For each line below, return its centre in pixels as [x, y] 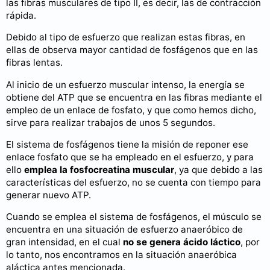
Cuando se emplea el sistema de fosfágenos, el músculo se [134, 217]
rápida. [21, 16]
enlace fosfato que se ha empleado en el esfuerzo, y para [130, 157]
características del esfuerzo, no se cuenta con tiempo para [133, 182]
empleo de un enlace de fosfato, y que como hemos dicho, [131, 110]
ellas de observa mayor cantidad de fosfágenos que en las [132, 50]
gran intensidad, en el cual [64, 242]
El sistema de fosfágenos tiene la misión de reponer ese [127, 144]
